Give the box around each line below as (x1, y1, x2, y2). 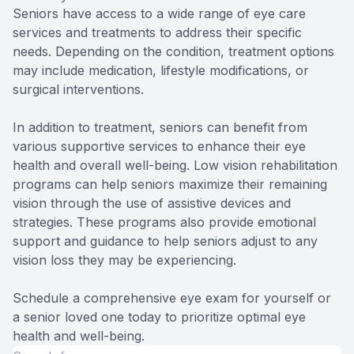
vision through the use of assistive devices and (13, 194, 291, 211)
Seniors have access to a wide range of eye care (13, 5, 306, 21)
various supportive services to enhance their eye (13, 137, 306, 154)
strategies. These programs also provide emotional (13, 213, 316, 230)
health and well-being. (13, 327, 145, 344)
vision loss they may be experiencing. (13, 251, 236, 268)
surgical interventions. (13, 81, 144, 97)
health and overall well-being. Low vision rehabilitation (13, 156, 337, 173)
